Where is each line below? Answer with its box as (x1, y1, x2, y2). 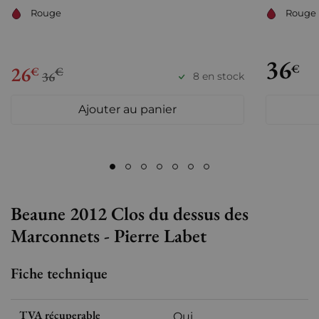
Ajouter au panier (78, 102, 177, 116)
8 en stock (193, 70, 245, 83)
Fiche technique (11, 263, 108, 283)
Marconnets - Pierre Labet (11, 223, 206, 248)
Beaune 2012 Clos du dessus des (11, 201, 249, 226)
